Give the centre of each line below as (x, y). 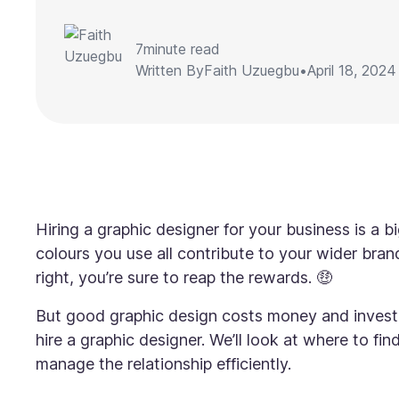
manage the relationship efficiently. (166, 364)
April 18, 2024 (352, 70)
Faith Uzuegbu (252, 70)
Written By (170, 70)
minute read (182, 49)
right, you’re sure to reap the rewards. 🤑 (184, 277)
